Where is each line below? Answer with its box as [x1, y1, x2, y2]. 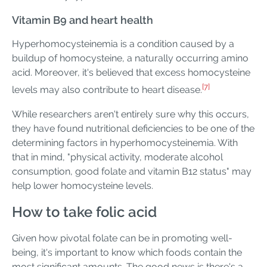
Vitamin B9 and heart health [12, 14, 153, 27]
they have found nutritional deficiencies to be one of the [12, 122, 254, 134]
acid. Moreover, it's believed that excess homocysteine [12, 67, 250, 79]
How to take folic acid [12, 203, 157, 221]
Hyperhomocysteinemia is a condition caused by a [12, 38, 234, 50]
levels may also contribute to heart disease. [12, 84, 202, 96]
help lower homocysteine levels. [12, 179, 153, 191]
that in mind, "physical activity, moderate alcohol [12, 151, 223, 163]
